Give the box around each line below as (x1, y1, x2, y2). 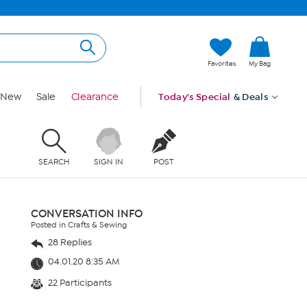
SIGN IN (94, 156, 124, 167)
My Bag (249, 60, 271, 68)
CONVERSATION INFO (31, 207, 143, 220)
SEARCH (38, 156, 70, 167)
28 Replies (46, 236, 92, 248)
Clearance (71, 91, 119, 103)
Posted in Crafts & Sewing (31, 220, 127, 230)
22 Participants (46, 276, 112, 288)
